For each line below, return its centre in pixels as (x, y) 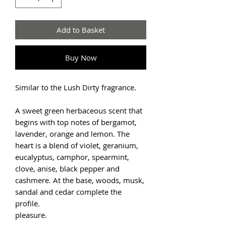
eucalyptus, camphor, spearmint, (72, 157)
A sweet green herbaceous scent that (79, 110)
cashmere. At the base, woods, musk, (80, 180)
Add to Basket (81, 30)
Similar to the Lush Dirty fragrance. (76, 87)
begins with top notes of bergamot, (76, 122)
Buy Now (81, 57)
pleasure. (31, 215)
